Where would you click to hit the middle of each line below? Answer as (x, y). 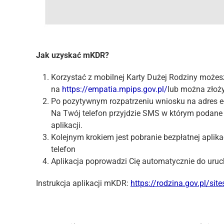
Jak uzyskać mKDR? (72, 55)
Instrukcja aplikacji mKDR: (83, 183)
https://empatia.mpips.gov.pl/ (115, 89)
